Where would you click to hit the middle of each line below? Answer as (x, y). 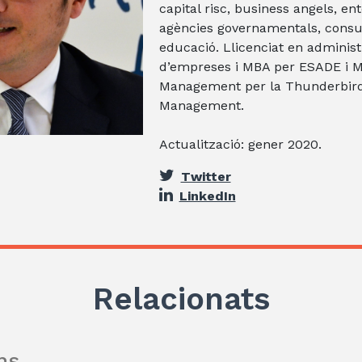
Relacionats (181, 299)
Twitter (206, 176)
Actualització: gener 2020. (240, 144)
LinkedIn (207, 196)
